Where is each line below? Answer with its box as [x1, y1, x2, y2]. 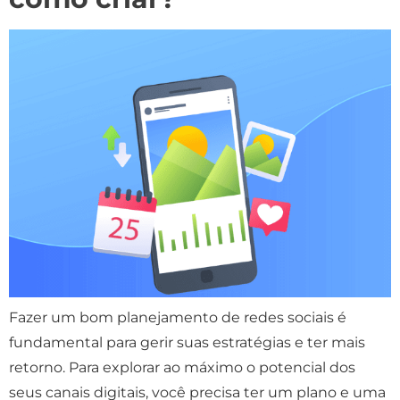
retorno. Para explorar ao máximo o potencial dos [9, 358, 355, 376]
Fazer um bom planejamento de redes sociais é [9, 308, 346, 326]
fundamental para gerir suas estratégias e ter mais [9, 333, 365, 351]
